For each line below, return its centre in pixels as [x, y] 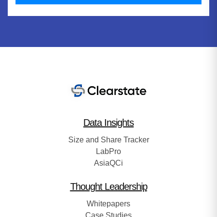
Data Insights [108, 122]
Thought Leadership [108, 186]
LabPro [108, 151]
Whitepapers [108, 203]
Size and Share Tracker [108, 139]
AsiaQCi [108, 163]
